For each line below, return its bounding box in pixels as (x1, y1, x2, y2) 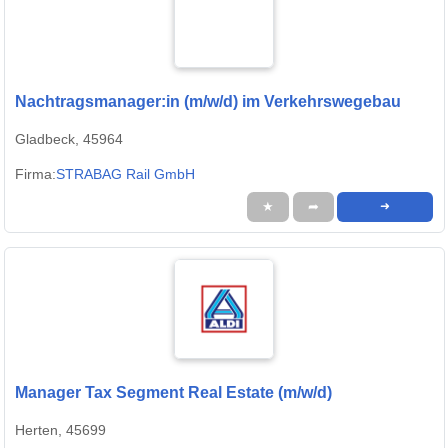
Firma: (15, 166, 56, 183)
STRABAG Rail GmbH (56, 166, 195, 183)
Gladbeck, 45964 (15, 131, 123, 148)
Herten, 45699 (15, 422, 106, 439)
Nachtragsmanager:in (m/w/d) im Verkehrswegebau (15, 93, 401, 111)
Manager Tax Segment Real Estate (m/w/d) (15, 384, 332, 402)
